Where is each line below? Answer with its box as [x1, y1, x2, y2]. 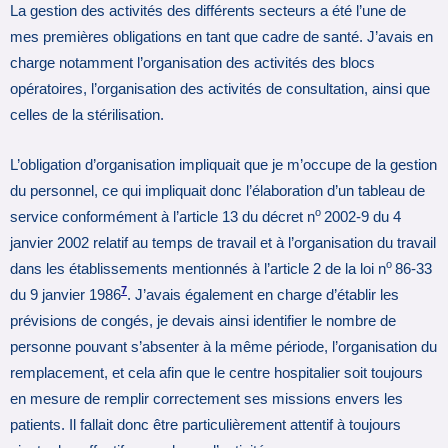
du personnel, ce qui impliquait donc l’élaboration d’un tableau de [10, 182, 425, 199]
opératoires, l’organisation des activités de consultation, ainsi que [10, 81, 430, 98]
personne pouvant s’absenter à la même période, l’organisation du [10, 338, 437, 355]
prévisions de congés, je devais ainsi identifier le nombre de [10, 312, 396, 329]
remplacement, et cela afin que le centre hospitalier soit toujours [10, 364, 423, 381]
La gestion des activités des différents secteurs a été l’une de [10, 3, 406, 20]
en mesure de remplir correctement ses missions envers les [10, 390, 403, 407]
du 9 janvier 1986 [10, 286, 121, 303]
